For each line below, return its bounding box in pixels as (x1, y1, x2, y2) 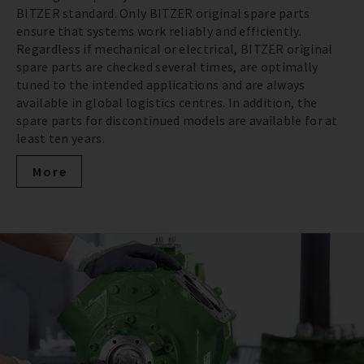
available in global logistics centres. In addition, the (16, 94, 318, 110)
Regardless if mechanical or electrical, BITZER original (16, 41, 333, 57)
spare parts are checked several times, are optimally (16, 58, 318, 75)
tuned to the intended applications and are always (16, 76, 305, 93)
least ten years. (16, 130, 105, 146)
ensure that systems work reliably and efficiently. (16, 23, 301, 39)
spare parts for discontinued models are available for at (16, 112, 338, 128)
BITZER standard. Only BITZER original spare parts (16, 5, 310, 21)
